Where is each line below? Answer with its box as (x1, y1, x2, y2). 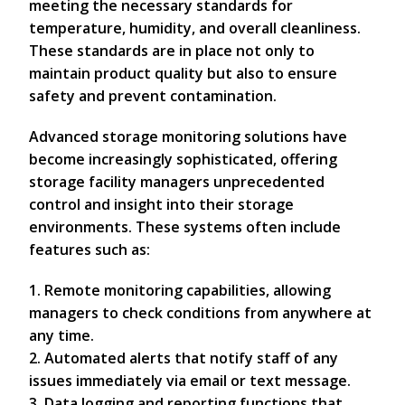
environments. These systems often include (29, 217, 341, 237)
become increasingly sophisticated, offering (29, 149, 337, 169)
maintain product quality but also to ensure (29, 63, 337, 83)
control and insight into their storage (29, 194, 294, 214)
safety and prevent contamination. (29, 86, 277, 106)
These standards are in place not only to (29, 41, 315, 61)
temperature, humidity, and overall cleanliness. (29, 18, 361, 38)
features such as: (29, 240, 150, 259)
